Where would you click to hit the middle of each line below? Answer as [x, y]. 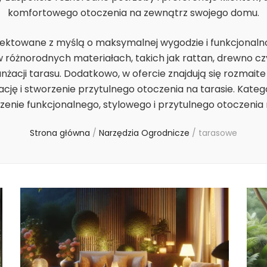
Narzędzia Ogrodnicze [145, 133]
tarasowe [218, 133]
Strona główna [60, 133]
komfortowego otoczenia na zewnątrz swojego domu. [133, 13]
